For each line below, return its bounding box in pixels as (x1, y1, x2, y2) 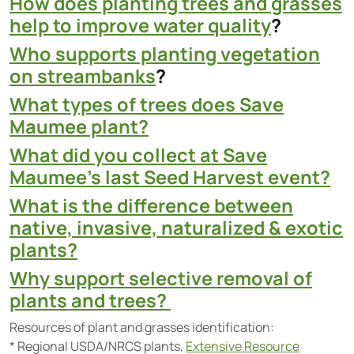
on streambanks (9, 63, 156, 88)
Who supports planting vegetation (9, 41, 320, 66)
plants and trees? (9, 288, 171, 313)
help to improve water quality (9, 13, 271, 38)
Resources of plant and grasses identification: (9, 318, 274, 336)
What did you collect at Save (9, 142, 267, 168)
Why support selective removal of (9, 265, 312, 291)
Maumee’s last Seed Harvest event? (9, 164, 330, 190)
